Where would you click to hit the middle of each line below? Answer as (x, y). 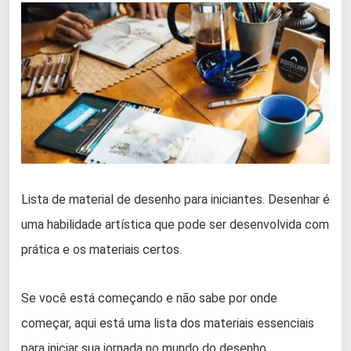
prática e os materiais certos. (101, 249)
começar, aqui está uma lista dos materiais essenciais (168, 323)
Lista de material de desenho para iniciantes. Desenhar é (175, 199)
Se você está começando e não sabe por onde (149, 298)
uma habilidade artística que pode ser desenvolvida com (175, 224)
